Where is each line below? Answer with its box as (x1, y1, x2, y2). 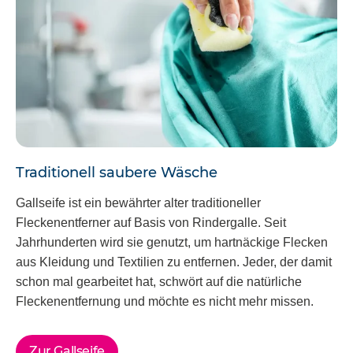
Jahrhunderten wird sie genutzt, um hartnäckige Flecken (16, 235, 328, 249)
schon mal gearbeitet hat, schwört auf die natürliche (16, 274, 302, 288)
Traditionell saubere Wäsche (16, 164, 217, 182)
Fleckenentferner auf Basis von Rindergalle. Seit (16, 215, 286, 229)
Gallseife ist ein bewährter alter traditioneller (16, 195, 261, 210)
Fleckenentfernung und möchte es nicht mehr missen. (16, 294, 314, 308)
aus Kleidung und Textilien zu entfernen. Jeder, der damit (16, 255, 332, 269)
